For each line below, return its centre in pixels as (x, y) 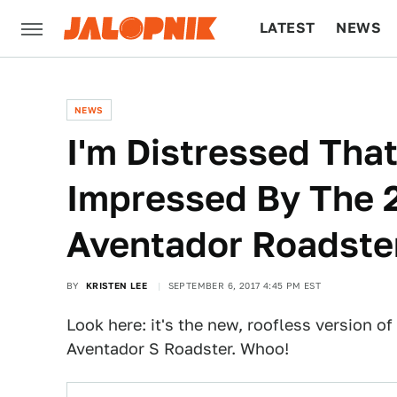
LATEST (288, 28)
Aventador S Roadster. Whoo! (178, 349)
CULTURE (294, 85)
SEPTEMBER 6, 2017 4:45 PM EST (245, 285)
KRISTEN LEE (117, 285)
